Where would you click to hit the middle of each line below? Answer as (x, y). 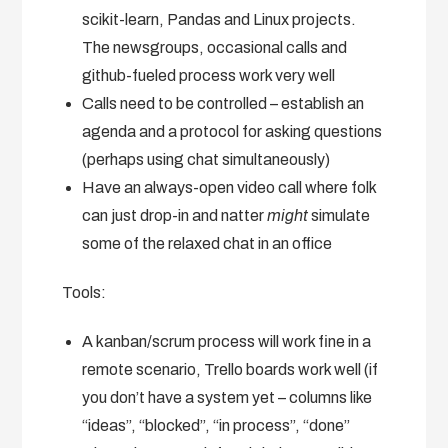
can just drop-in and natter (175, 215)
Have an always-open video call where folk (229, 187)
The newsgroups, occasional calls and (215, 47)
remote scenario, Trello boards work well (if (230, 369)
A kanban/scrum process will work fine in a (227, 341)
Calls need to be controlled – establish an (223, 103)
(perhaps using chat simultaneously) (206, 159)
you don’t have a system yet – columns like (227, 397)
